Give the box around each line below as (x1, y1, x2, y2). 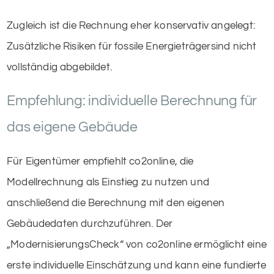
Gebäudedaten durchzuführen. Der (7, 218, 173, 229)
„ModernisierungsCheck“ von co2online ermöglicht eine (7, 239, 267, 250)
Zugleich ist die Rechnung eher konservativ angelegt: (7, 20, 255, 31)
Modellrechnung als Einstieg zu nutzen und (7, 176, 209, 188)
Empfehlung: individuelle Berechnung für (7, 93, 257, 108)
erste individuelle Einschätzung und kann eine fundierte (7, 259, 267, 271)
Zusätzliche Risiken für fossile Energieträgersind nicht (7, 40, 257, 52)
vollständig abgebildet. (7, 61, 112, 73)
